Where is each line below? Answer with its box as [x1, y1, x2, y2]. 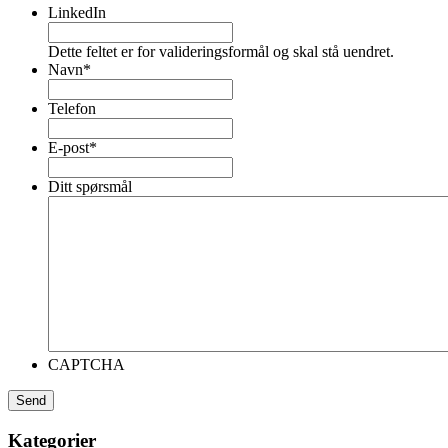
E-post [48, 139, 89, 157]
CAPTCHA [48, 356, 125, 374]
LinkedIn [48, 4, 106, 22]
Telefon [48, 100, 96, 118]
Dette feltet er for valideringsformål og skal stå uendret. [48, 43, 394, 61]
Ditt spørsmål [48, 178, 132, 196]
